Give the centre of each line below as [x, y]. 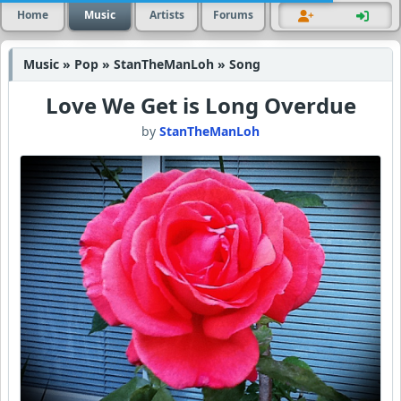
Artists [166, 15]
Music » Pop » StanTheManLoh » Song [142, 64]
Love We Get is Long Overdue [200, 105]
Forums [234, 15]
